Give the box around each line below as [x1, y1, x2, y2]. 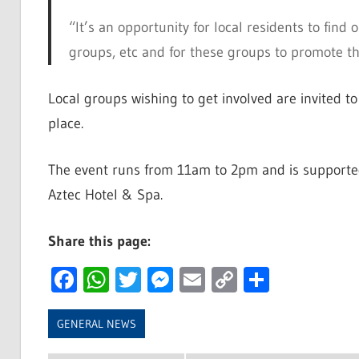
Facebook [76, 264, 181, 296]
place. [47, 115, 83, 133]
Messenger [172, 264, 291, 296]
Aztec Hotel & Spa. [47, 186, 163, 204]
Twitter [140, 264, 217, 296]
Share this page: [47, 232, 151, 251]
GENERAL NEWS [56, 316, 136, 331]
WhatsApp [108, 264, 219, 296]
